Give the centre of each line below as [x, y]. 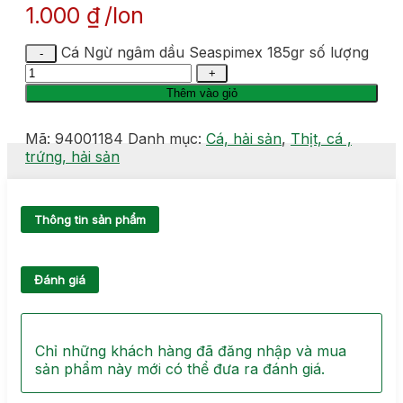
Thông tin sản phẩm [90, 219]
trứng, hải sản [72, 157]
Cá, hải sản [244, 139]
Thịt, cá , [321, 139]
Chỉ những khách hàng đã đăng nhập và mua [191, 351]
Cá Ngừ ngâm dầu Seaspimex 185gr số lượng [215, 52]
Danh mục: [167, 139]
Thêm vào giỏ [201, 93]
